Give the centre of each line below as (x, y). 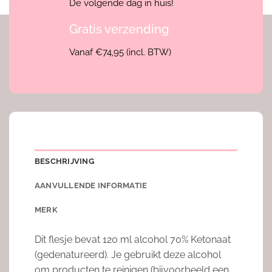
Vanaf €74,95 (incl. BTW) (121, 53)
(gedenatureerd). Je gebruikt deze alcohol (127, 255)
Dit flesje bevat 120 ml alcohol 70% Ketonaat (132, 240)
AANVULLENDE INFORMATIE (91, 186)
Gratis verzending (119, 29)
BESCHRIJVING (64, 161)
